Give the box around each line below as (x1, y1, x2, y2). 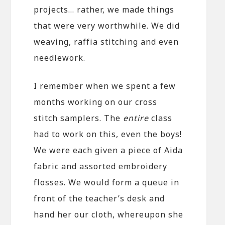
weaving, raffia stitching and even (34, 36, 179, 47)
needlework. (34, 52, 86, 63)
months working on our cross (34, 96, 158, 107)
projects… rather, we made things (34, 4, 175, 15)
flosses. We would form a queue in (34, 176, 180, 188)
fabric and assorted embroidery (34, 160, 168, 172)
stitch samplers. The (34, 112, 124, 124)
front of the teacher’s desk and (34, 192, 165, 204)
